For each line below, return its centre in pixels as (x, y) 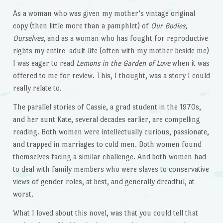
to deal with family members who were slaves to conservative (111, 169)
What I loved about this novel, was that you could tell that (105, 213)
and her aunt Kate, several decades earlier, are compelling (106, 119)
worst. (23, 194)
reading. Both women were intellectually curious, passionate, (111, 131)
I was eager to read (44, 63)
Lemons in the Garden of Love (123, 63)
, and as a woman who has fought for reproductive (125, 38)
